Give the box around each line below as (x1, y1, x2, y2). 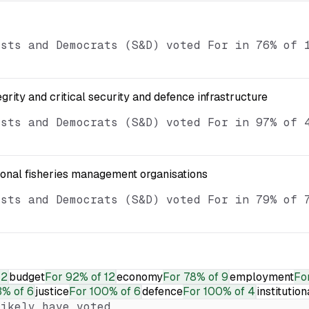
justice (35, 283, 69, 299)
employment (230, 269, 294, 284)
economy (117, 269, 163, 284)
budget (9, 269, 45, 284)
